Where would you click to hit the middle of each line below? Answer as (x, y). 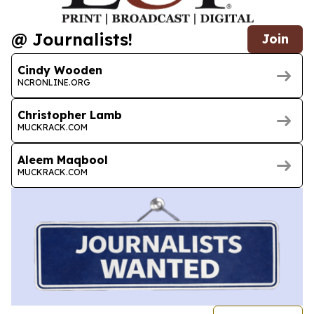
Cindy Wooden (60, 70)
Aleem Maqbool (63, 159)
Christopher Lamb (70, 115)
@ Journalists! (72, 40)
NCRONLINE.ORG (54, 82)
